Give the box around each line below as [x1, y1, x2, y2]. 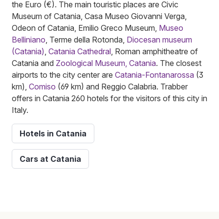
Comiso [29, 81, 56, 91]
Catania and [12, 58, 56, 68]
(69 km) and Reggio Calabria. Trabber [56, 81, 188, 91]
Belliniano [12, 34, 45, 44]
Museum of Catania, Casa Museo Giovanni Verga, [12, 11, 187, 21]
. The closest [156, 58, 201, 68]
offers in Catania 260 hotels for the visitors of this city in [12, 93, 207, 103]
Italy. [12, 105, 28, 115]
